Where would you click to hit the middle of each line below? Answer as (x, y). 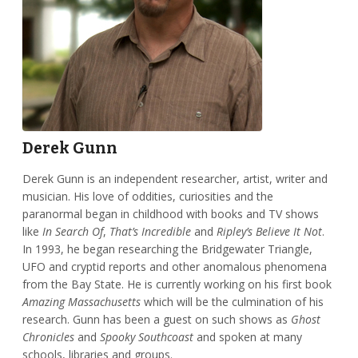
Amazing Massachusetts (81, 302)
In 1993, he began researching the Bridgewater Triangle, (167, 249)
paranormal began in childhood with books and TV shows (170, 214)
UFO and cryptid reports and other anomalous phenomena (174, 267)
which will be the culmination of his (232, 302)
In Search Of (72, 232)
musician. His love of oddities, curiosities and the (147, 197)
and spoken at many (247, 337)
